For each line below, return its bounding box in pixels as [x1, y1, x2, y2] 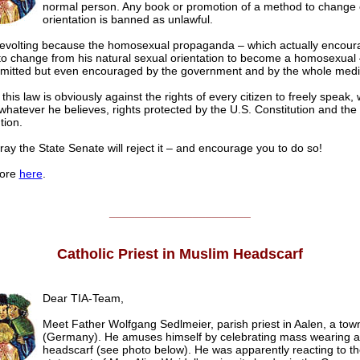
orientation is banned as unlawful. [42, 13, 213, 27]
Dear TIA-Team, [42, 292, 124, 305]
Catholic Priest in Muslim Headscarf [57, 246, 303, 263]
